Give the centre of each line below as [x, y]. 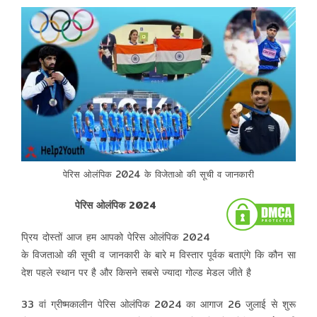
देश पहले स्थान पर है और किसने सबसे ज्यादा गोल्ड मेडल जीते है [138, 272]
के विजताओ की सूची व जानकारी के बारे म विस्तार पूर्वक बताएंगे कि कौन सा [158, 254]
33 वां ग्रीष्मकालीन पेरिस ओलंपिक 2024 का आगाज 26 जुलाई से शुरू [158, 304]
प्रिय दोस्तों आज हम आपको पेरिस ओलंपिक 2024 [116, 237]
